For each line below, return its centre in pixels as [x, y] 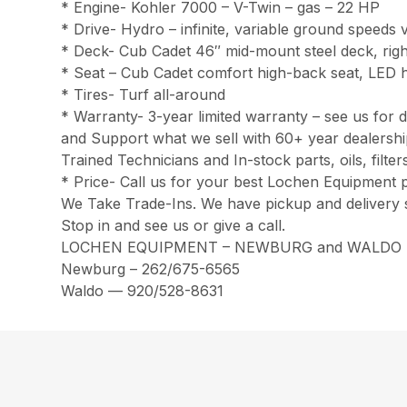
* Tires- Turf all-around [144, 94]
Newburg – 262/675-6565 [151, 268]
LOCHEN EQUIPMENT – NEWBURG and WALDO [232, 247]
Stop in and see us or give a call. [174, 225]
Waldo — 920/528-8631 [143, 290]
